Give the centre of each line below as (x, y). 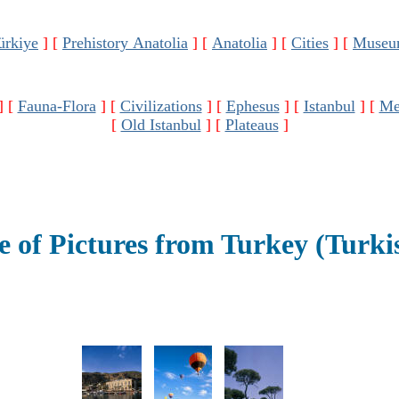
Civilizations (161, 106)
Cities (310, 43)
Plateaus (252, 125)
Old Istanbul (161, 125)
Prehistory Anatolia (125, 43)
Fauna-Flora (57, 106)
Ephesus (252, 106)
